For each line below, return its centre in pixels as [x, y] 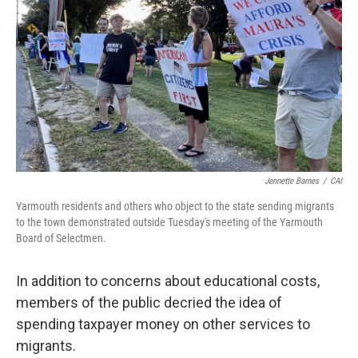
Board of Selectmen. [61, 238]
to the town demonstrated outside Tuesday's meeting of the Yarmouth [169, 222]
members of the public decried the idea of [149, 302]
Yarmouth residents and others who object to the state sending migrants [175, 206]
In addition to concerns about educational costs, [168, 280]
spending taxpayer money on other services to [163, 324]
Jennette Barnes [292, 181]
